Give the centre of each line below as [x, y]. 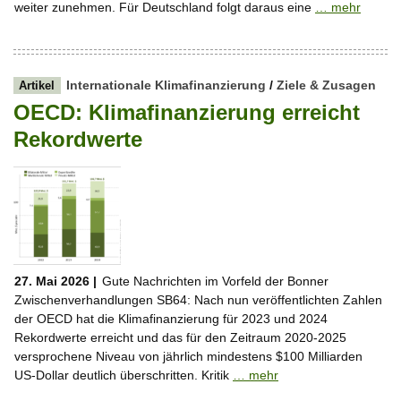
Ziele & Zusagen [326, 85]
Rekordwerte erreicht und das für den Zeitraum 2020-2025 [180, 337]
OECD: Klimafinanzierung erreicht [187, 113]
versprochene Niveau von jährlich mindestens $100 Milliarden [188, 356]
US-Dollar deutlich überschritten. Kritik [124, 375]
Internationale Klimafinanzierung [166, 85]
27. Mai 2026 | [55, 281]
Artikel [37, 86]
